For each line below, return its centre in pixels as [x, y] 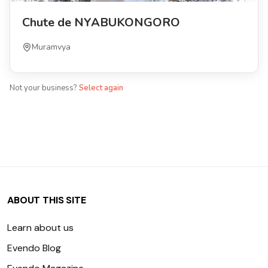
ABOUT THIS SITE [47, 200]
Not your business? [43, 88]
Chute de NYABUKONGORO [101, 22]
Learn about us [40, 228]
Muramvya [51, 47]
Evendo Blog [34, 248]
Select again [101, 88]
